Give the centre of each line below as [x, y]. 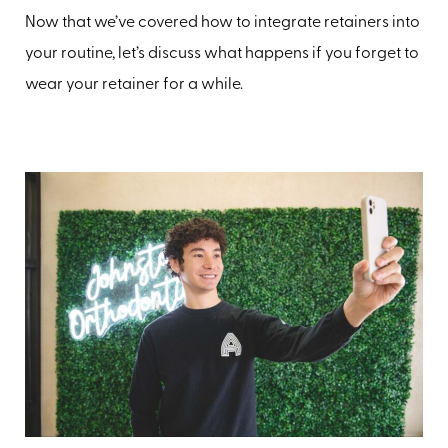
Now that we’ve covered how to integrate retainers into [222, 22]
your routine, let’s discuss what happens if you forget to [222, 53]
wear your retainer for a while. [134, 84]
